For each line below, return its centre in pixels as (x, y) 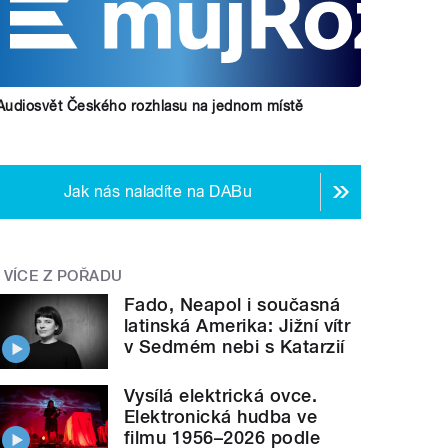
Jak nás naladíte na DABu (158, 192)
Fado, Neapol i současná (232, 304)
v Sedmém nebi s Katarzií (234, 346)
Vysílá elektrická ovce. (221, 395)
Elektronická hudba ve (221, 416)
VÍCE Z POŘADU (63, 276)
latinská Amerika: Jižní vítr (237, 325)
